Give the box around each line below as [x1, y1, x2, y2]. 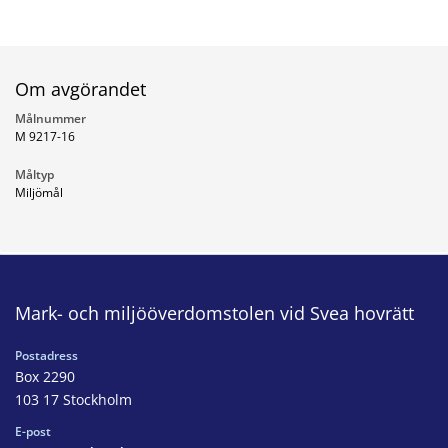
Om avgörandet [15, 76, 146, 101]
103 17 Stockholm [15, 389, 132, 409]
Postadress [15, 346, 78, 364]
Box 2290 [15, 366, 75, 386]
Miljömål [15, 183, 63, 201]
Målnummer [15, 109, 86, 127]
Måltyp [15, 165, 54, 183]
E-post [15, 422, 51, 440]
